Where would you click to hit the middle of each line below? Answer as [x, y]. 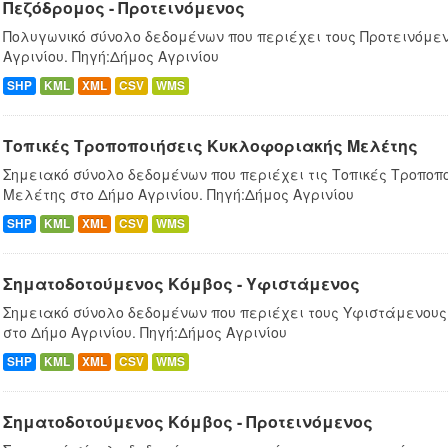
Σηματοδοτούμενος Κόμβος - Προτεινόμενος [188, 422]
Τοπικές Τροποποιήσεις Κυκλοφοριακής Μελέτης [210, 146]
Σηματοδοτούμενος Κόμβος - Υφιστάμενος [181, 284]
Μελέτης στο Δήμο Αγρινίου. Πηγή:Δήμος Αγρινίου [178, 194]
